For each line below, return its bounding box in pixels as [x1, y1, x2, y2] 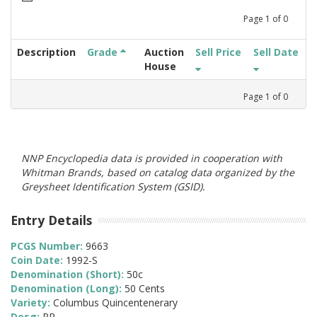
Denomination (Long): [11, 282, 125, 296]
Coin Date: [11, 253, 66, 267]
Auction [144, 45, 184, 59]
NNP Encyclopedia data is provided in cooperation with [21, 151, 282, 165]
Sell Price [195, 45, 241, 59]
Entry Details [11, 211, 92, 229]
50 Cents [125, 282, 165, 296]
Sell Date [253, 45, 299, 59]
